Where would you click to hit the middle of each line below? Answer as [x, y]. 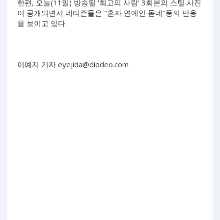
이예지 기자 [38, 65]
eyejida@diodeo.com [93, 65]
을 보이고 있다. [42, 23]
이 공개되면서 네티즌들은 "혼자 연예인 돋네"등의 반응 [107, 13]
